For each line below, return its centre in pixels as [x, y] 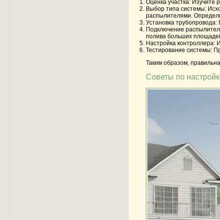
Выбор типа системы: [176, 9]
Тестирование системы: [179, 50]
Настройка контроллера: [180, 43]
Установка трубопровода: [181, 22]
